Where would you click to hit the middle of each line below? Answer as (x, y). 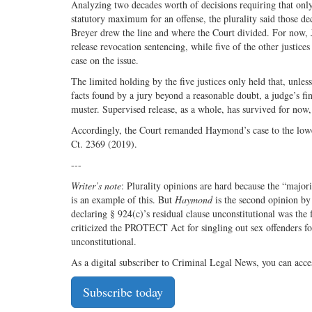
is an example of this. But (123, 200)
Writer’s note (96, 186)
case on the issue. (105, 61)
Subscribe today (123, 292)
